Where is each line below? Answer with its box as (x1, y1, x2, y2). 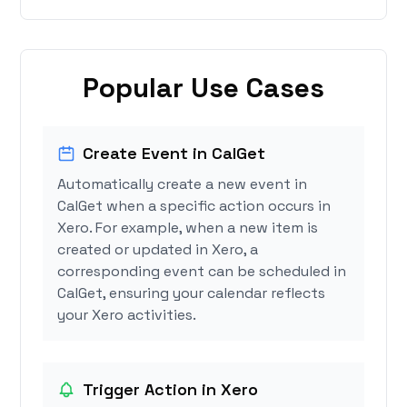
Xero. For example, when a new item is (57, 218, 319, 238)
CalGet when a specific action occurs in (57, 196, 332, 216)
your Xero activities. (57, 305, 197, 325)
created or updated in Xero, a (57, 240, 259, 260)
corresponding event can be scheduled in (57, 262, 347, 282)
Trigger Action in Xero (83, 379, 259, 401)
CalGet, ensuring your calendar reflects (57, 283, 326, 303)
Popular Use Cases (83, 70, 324, 106)
